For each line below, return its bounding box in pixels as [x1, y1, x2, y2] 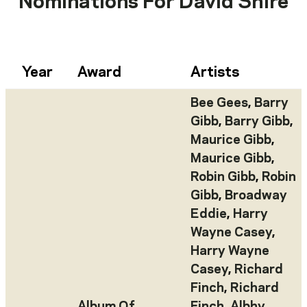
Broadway [225, 190, 287, 203]
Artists [191, 66, 239, 80]
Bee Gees [191, 97, 248, 110]
